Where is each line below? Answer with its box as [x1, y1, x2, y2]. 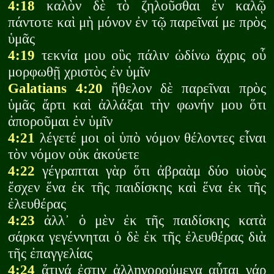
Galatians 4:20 [8, 80, 103, 97]
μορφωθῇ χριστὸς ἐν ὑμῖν [8, 64, 150, 80]
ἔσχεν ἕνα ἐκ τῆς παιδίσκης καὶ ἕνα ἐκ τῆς [8, 179, 266, 196]
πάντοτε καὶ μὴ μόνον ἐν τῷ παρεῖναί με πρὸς [8, 14, 266, 31]
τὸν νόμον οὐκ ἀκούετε [8, 146, 140, 163]
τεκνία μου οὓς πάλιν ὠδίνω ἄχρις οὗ [35, 47, 266, 64]
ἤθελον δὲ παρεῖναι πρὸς [102, 80, 266, 97]
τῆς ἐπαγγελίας [8, 245, 93, 262]
